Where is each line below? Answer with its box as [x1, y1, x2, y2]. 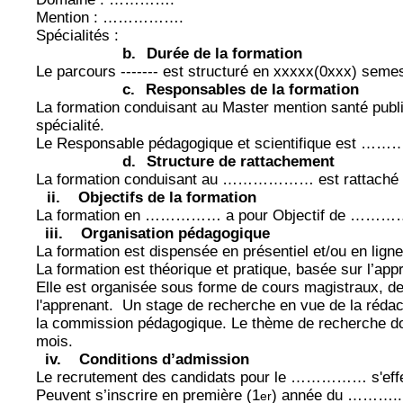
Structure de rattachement [147, 153, 335, 171]
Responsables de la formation [146, 81, 359, 99]
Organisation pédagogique [81, 225, 270, 243]
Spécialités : [36, 27, 119, 45]
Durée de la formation [147, 45, 302, 63]
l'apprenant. [36, 297, 113, 315]
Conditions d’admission [79, 351, 249, 369]
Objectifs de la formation [78, 189, 256, 207]
